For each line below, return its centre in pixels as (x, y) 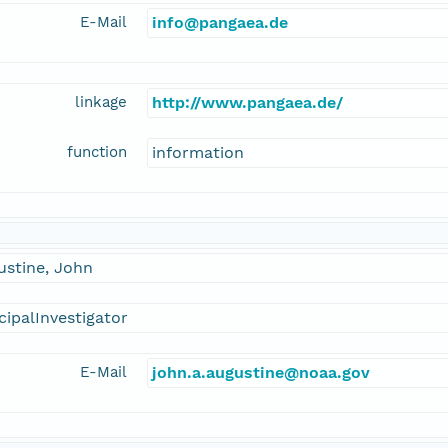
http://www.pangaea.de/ (247, 103)
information (198, 153)
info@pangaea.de (220, 23)
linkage (101, 102)
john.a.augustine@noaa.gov (261, 373)
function (97, 152)
